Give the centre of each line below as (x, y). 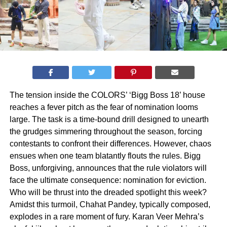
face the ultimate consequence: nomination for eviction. (108, 180)
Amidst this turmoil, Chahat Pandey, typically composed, (110, 204)
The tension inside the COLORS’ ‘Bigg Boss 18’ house (107, 95)
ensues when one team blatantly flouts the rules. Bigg (105, 156)
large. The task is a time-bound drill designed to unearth (109, 119)
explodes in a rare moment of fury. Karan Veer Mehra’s (106, 216)
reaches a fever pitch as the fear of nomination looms (104, 107)
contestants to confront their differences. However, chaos (110, 143)
